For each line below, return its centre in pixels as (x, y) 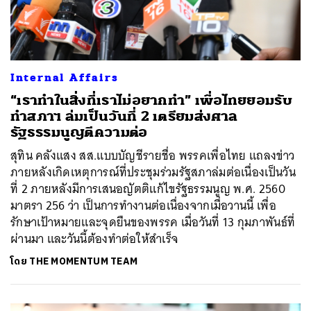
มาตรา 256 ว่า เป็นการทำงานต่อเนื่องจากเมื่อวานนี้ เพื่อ (143, 205)
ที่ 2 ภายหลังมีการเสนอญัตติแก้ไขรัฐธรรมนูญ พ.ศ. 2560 (148, 188)
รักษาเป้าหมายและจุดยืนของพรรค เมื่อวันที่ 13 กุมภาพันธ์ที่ (153, 222)
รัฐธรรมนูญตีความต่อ (79, 132)
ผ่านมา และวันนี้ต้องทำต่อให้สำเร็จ (95, 238)
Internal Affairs (65, 77)
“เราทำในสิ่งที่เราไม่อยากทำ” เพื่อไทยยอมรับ (151, 100)
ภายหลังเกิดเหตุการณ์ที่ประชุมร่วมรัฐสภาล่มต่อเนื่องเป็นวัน (153, 172)
